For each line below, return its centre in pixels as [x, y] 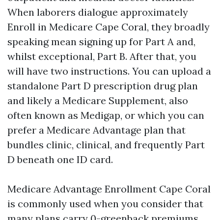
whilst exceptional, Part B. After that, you [102, 56]
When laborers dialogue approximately [98, 12]
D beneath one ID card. [60, 159]
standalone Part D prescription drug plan [103, 86]
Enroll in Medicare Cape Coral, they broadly [109, 27]
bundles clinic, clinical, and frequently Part [106, 145]
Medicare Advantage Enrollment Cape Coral [109, 189]
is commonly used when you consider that [105, 204]
